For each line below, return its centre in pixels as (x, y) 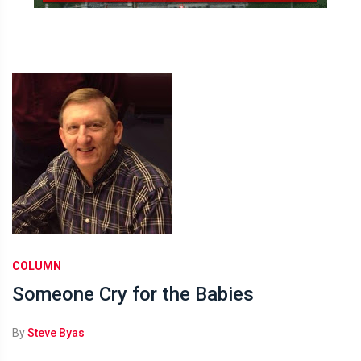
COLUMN (37, 266)
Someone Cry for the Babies (133, 294)
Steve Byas (56, 333)
